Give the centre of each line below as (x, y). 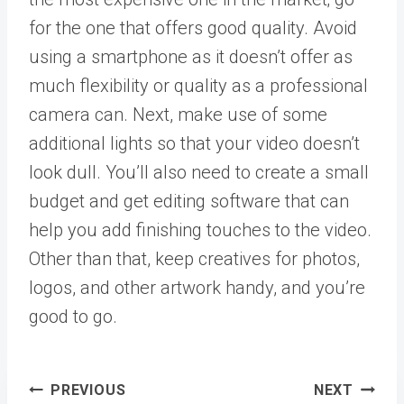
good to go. (73, 317)
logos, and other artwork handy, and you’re (197, 288)
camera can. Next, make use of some (178, 115)
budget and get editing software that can (189, 201)
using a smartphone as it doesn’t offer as (191, 57)
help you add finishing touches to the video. (200, 230)
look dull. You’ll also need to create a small (199, 172)
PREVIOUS (88, 390)
